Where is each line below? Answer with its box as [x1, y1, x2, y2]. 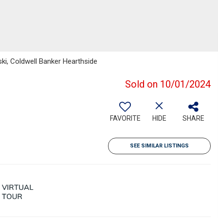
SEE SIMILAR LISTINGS [130, 143, 189, 149]
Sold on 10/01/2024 [125, 78, 211, 90]
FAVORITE [109, 114, 141, 122]
